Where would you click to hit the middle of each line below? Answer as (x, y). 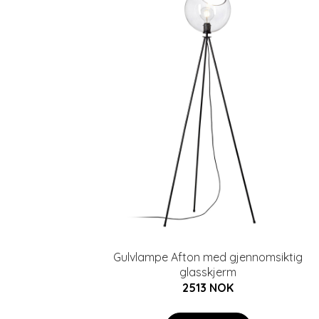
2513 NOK (208, 288)
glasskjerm (208, 272)
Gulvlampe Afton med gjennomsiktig (208, 257)
